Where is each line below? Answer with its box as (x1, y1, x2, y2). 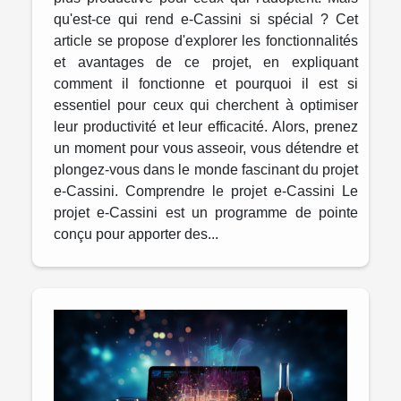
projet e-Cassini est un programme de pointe (54, 204, 358, 220)
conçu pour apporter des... (54, 226, 218, 242)
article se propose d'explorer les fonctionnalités (54, 32, 358, 48)
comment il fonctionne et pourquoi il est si (54, 75, 358, 91)
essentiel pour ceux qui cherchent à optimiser (54, 97, 358, 113)
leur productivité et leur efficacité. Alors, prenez (54, 118, 358, 134)
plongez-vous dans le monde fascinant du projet (54, 161, 358, 177)
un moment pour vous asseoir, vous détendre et (54, 140, 358, 156)
